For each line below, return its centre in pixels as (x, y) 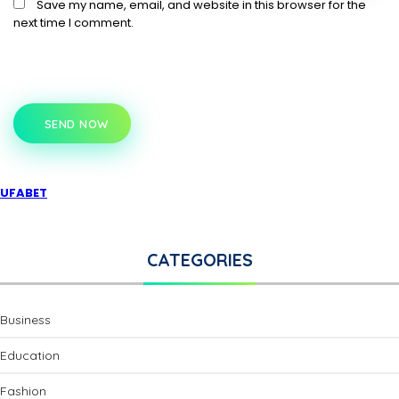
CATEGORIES (199, 260)
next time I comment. (73, 23)
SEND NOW (77, 123)
